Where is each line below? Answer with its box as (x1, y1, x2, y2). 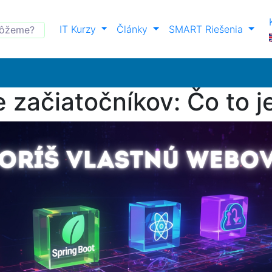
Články (117, 23, 151, 35)
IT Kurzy (59, 23, 99, 35)
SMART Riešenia (169, 23, 246, 35)
